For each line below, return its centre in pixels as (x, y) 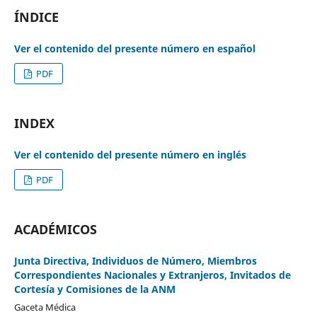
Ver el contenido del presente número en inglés (130, 154)
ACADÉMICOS (55, 229)
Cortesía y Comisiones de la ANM (94, 289)
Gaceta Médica (45, 307)
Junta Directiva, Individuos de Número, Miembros (135, 260)
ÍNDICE (36, 17)
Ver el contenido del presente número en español (134, 48)
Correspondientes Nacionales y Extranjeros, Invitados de (152, 275)
